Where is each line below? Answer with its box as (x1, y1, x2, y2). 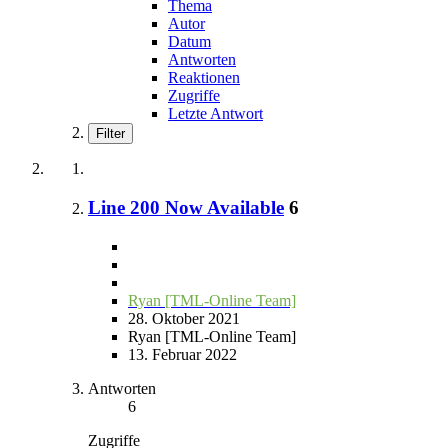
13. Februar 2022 (128, 345, 237, 363)
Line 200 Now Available (88, 196, 284, 218)
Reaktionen (168, 69, 240, 87)
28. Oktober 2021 (128, 309, 240, 327)
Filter (96, 126, 125, 142)
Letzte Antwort (168, 105, 263, 123)
